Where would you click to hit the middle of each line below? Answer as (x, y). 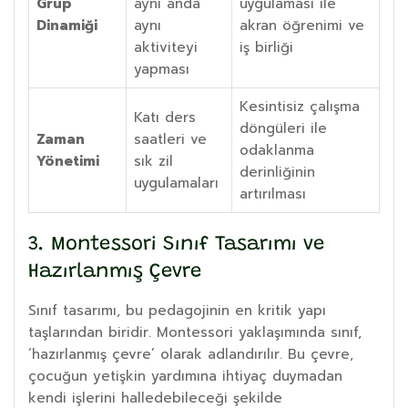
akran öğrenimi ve (302, 25)
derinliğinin (277, 172)
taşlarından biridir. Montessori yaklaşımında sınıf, (195, 332)
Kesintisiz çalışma (300, 106)
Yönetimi (68, 161)
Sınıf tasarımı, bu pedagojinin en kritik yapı (177, 310)
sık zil (153, 161)
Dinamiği (67, 25)
